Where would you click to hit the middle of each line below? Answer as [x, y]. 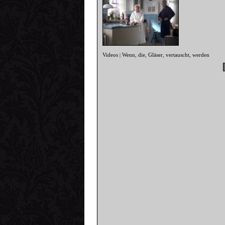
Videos [110, 55]
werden [201, 55]
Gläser [156, 55]
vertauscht [178, 55]
